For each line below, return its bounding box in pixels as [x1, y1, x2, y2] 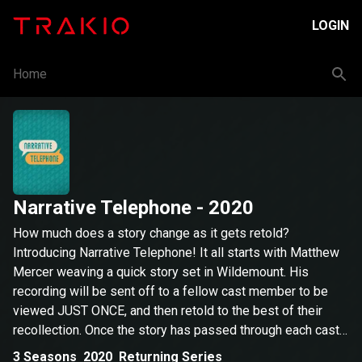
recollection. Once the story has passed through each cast [13, 322, 339, 338]
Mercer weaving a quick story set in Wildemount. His [13, 264, 309, 280]
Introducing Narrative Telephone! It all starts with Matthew [13, 245, 339, 260]
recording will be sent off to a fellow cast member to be [13, 284, 328, 299]
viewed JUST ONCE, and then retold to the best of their [13, 303, 322, 318]
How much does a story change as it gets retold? [13, 225, 289, 241]
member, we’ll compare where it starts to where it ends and [13, 342, 345, 357]
